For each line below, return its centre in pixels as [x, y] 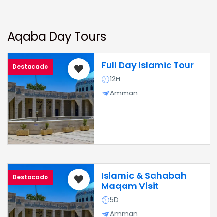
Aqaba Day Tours [57, 37]
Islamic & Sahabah [144, 176]
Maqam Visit [130, 186]
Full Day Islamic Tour [147, 65]
